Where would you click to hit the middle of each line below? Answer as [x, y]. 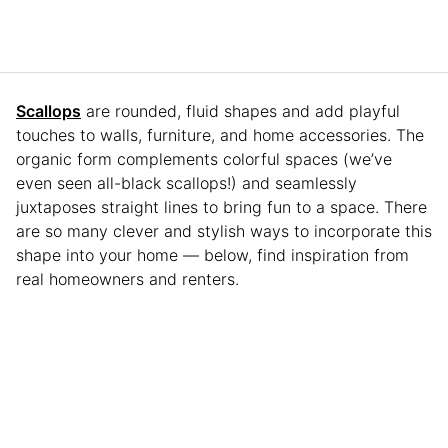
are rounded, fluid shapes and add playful [240, 110]
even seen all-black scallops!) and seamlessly [186, 182]
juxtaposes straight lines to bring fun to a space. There [221, 206]
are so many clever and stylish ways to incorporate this [224, 230]
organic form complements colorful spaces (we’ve [204, 158]
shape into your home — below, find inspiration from [212, 254]
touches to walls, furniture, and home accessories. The [220, 134]
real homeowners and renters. [130, 278]
